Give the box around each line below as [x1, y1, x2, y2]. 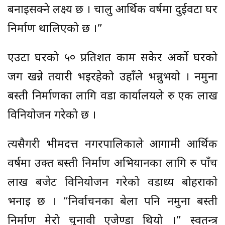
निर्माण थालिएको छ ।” [8, 22, 102, 37]
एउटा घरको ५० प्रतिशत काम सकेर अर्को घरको [8, 51, 217, 66]
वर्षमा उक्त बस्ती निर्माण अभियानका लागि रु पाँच [8, 156, 217, 171]
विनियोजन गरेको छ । [8, 108, 96, 123]
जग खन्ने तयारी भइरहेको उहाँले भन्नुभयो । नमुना [8, 70, 217, 85]
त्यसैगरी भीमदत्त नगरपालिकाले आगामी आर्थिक [8, 137, 217, 152]
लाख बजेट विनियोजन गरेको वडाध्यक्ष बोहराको [8, 175, 217, 190]
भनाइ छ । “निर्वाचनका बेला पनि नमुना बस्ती [8, 194, 217, 209]
